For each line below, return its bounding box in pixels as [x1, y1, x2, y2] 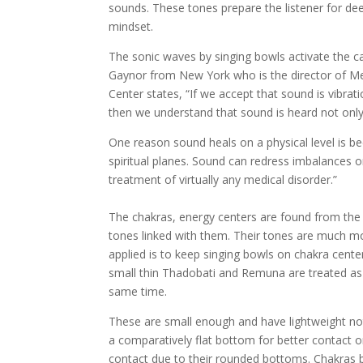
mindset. [109, 19, 154, 34]
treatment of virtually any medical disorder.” [109, 172, 338, 187]
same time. [109, 284, 168, 299]
